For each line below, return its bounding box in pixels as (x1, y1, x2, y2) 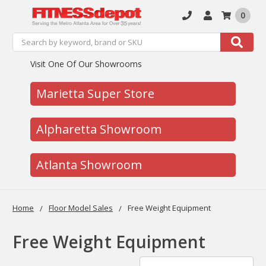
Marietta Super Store (36, 85, 155, 102)
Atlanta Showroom (36, 156, 142, 173)
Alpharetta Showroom (36, 121, 162, 137)
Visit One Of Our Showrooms (30, 58, 142, 69)
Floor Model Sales (49, 202, 113, 213)
